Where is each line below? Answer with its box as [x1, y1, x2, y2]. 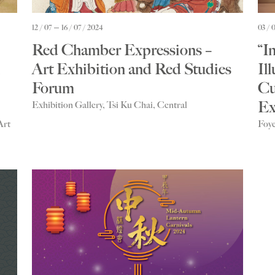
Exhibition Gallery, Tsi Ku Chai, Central [32, 99, 187, 111]
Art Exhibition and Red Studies [32, 60, 231, 79]
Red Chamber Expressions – [32, 41, 212, 60]
